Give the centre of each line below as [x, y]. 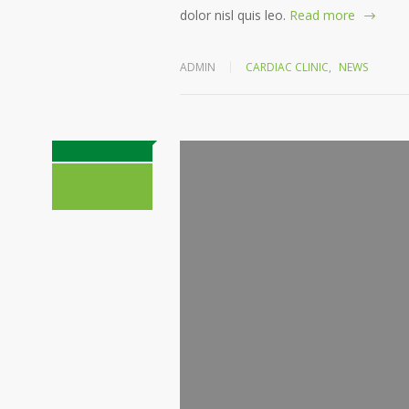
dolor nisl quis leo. [233, 15]
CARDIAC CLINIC [287, 67]
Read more [322, 15]
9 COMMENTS [102, 186]
